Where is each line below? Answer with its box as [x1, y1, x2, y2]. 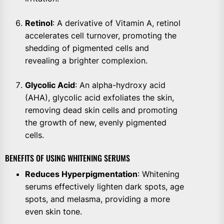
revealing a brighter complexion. [25, 55, 147, 65]
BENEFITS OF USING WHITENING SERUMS [5, 151, 130, 164]
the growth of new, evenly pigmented [25, 117, 166, 127]
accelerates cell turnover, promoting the [25, 30, 176, 40]
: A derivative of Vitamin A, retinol [52, 17, 180, 28]
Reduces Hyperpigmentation [25, 168, 137, 179]
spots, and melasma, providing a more [25, 193, 170, 204]
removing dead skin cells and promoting [25, 104, 177, 115]
